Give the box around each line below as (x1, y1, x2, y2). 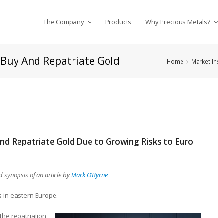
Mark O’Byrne (71, 170, 108, 179)
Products (105, 18, 132, 26)
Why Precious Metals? (145, 18, 212, 26)
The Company (43, 18, 86, 26)
